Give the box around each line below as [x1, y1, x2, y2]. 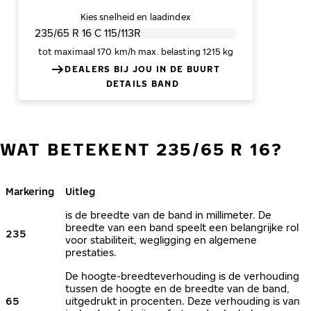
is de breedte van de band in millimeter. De [65, 209, 271, 221]
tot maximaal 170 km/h [37, 47, 137, 57]
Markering [6, 185, 54, 197]
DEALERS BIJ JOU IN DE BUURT [65, 64, 220, 74]
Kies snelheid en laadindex [80, 12, 191, 22]
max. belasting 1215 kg [138, 47, 233, 57]
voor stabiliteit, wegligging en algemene [65, 234, 257, 246]
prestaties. [65, 246, 117, 258]
